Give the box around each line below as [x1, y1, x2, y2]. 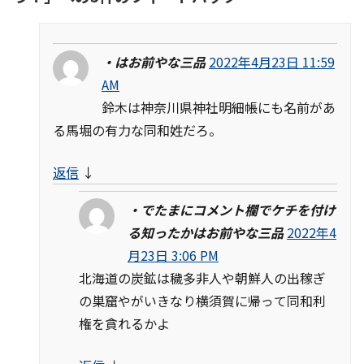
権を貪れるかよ [79, 313, 170, 333]
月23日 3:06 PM [128, 245, 219, 265]
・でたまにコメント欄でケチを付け [128, 199, 336, 219]
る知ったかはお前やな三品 [128, 222, 284, 242]
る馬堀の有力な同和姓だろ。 [53, 119, 222, 140]
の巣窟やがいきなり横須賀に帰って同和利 [79, 290, 326, 310]
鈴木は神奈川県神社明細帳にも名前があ [102, 97, 336, 117]
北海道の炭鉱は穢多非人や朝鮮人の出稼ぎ [79, 267, 326, 288]
